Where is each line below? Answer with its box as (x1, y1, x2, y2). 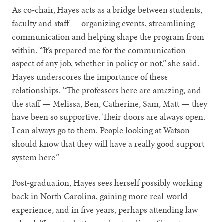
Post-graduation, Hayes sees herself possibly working (12, 176, 203, 189)
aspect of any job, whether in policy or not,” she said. (12, 57, 200, 70)
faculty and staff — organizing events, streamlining (12, 17, 195, 30)
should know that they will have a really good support (12, 137, 205, 150)
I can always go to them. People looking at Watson (12, 124, 190, 137)
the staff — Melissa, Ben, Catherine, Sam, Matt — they (12, 97, 208, 110)
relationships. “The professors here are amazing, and (12, 84, 202, 97)
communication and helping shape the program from (12, 30, 205, 43)
